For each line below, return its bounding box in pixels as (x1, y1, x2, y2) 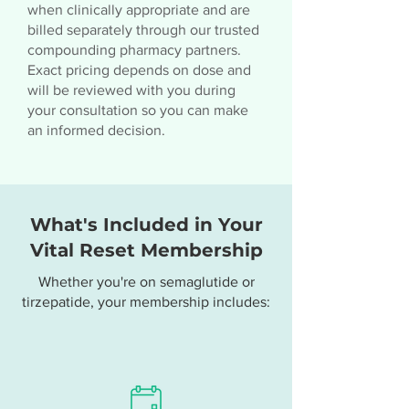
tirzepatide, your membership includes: (22, 294, 270, 309)
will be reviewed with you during (27, 82, 236, 98)
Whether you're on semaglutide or (37, 274, 255, 289)
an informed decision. (27, 122, 165, 138)
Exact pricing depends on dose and (27, 62, 251, 78)
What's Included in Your (29, 214, 263, 236)
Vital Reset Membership (29, 239, 263, 261)
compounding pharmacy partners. (27, 42, 241, 58)
